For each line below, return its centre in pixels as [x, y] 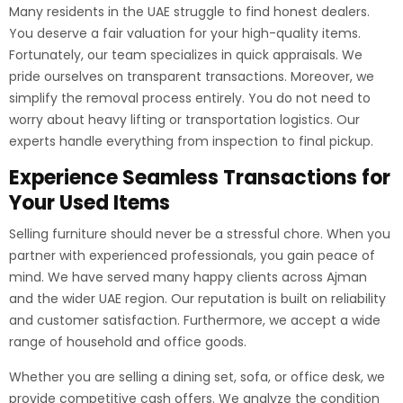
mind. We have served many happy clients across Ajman [188, 277]
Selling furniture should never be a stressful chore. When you [200, 234]
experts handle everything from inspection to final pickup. [191, 141]
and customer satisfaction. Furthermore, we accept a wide [195, 320]
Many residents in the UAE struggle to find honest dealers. [189, 12]
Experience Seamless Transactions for [200, 178]
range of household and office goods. [128, 342]
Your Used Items [90, 203]
